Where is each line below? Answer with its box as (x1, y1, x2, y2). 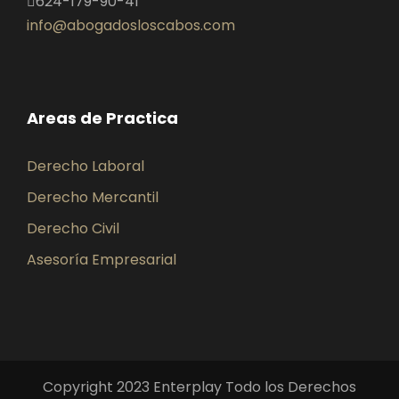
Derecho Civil (27, 218, 119, 239)
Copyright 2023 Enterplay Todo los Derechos (43, 377, 356, 397)
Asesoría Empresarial (27, 249, 176, 270)
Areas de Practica (27, 107, 178, 129)
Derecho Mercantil (27, 187, 159, 208)
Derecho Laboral (27, 156, 144, 176)
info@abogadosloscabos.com (27, 15, 235, 36)
